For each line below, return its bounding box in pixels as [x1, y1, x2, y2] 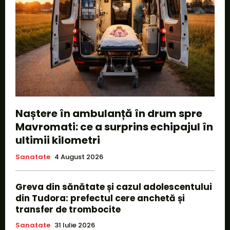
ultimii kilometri [15, 132, 100, 147]
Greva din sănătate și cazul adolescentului [15, 180, 212, 193]
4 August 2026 [54, 151, 103, 162]
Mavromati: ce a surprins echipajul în [15, 119, 213, 134]
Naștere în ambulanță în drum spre [15, 106, 202, 121]
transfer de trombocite [15, 203, 121, 216]
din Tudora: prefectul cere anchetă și [15, 191, 185, 204]
